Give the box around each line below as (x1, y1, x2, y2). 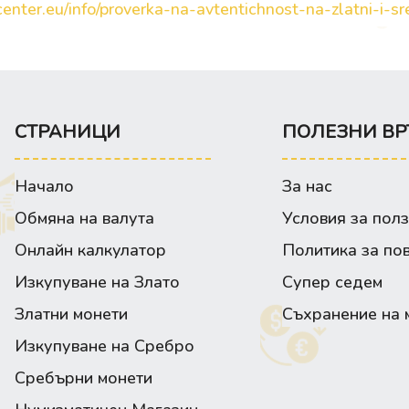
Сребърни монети (15, 367, 152, 390)
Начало (15, 175, 74, 198)
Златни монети (15, 303, 128, 326)
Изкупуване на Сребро (15, 335, 194, 358)
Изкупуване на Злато (15, 271, 180, 294)
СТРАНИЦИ (15, 120, 121, 145)
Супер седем (282, 271, 383, 294)
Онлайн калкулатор (15, 239, 166, 262)
